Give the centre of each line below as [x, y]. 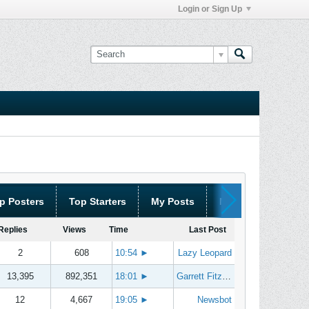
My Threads [247, 201]
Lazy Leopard [205, 253]
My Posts [173, 201]
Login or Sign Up [210, 9]
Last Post [208, 230]
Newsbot [215, 300]
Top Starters [98, 201]
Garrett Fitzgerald [199, 276]
